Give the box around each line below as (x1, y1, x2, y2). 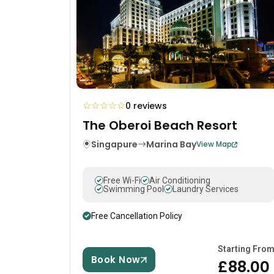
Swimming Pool (103, 184, 164, 194)
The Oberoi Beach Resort (83, 117, 237, 135)
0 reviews (125, 100, 167, 113)
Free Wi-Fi (103, 176, 141, 186)
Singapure (91, 138, 138, 151)
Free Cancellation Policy (91, 211, 182, 221)
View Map (196, 139, 232, 150)
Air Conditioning (149, 176, 210, 186)
